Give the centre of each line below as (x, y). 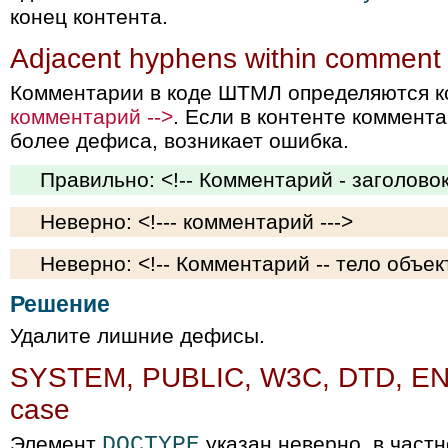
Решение (60, 304)
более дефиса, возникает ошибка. (179, 140)
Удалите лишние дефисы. (137, 335)
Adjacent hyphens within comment (225, 58)
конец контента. (89, 16)
